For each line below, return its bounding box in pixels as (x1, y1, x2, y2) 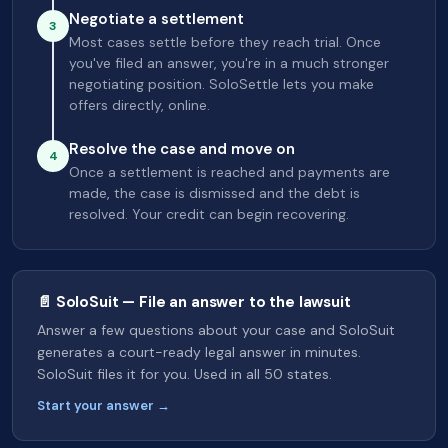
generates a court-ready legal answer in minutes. (37, 343, 361, 361)
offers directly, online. (69, 96, 210, 114)
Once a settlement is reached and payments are (69, 163, 390, 181)
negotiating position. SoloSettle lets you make (69, 75, 374, 93)
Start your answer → (37, 397, 170, 414)
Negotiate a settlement (69, 9, 244, 29)
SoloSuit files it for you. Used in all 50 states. (37, 365, 332, 383)
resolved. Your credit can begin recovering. (69, 205, 349, 223)
